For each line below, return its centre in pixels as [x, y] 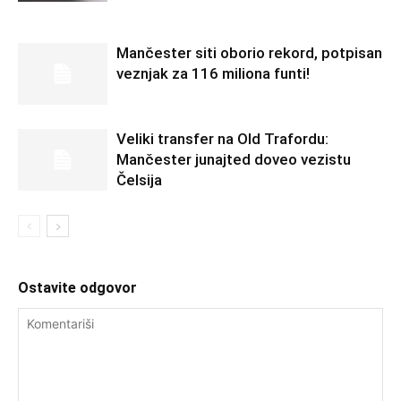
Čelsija [139, 180]
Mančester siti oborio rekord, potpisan [249, 53]
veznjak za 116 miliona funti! [213, 73]
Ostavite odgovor [77, 288]
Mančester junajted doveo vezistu [234, 159]
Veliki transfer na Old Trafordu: [222, 139]
